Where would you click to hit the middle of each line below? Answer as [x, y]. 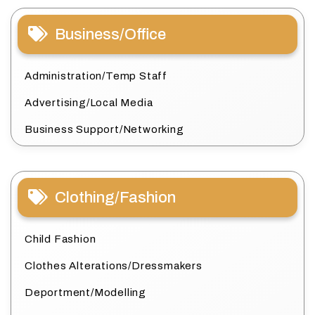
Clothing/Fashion [115, 198]
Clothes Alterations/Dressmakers [114, 266]
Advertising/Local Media [89, 103]
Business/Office [110, 35]
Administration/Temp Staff [96, 76]
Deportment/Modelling [85, 293]
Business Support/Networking [104, 130]
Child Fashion [60, 239]
